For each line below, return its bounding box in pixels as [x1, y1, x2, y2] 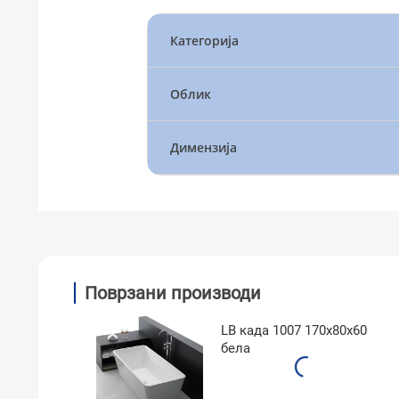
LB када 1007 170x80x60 [221, 322, 367, 338]
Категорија [169, 31, 239, 49]
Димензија [169, 138, 237, 156]
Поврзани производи [85, 281, 261, 304]
